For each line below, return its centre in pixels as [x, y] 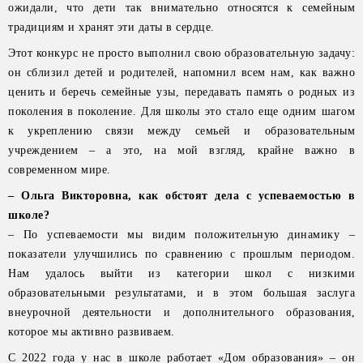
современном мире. [60, 170]
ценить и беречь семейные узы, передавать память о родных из [181, 92]
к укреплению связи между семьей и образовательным [181, 131]
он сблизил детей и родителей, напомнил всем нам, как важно [181, 73]
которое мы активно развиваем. [92, 332]
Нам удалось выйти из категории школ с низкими [181, 273]
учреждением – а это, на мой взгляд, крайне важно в [181, 150]
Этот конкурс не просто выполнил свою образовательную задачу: [181, 53]
